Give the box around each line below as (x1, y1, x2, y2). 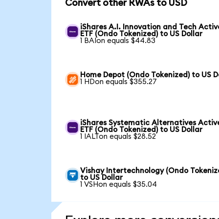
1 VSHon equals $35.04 (80, 180, 157, 188)
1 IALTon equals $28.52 (80, 132, 156, 140)
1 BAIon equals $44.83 (80, 37, 156, 44)
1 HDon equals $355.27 (80, 78, 157, 86)
